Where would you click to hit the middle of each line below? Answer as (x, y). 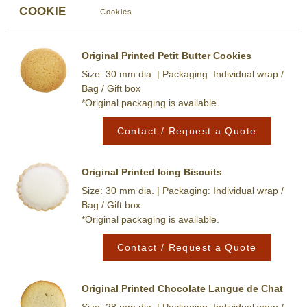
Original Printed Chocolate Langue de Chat (182, 288)
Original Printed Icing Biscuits (151, 172)
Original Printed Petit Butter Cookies (166, 55)
